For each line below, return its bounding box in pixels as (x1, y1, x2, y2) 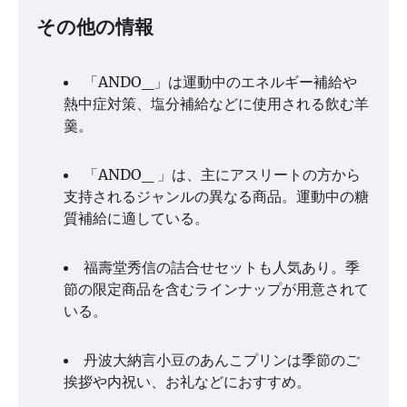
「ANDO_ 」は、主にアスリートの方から (84, 165, 361, 184)
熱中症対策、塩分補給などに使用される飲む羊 (64, 94, 369, 114)
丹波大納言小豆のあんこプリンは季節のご (84, 351, 360, 370)
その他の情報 (36, 13, 154, 45)
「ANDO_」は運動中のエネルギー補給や (84, 73, 357, 92)
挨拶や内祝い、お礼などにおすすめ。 (64, 372, 311, 392)
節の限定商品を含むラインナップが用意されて (64, 280, 369, 299)
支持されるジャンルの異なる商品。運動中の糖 (64, 187, 369, 206)
